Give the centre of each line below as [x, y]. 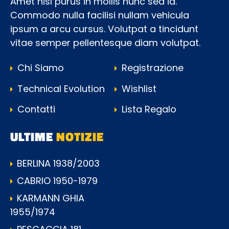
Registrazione [151, 68]
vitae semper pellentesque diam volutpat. [105, 42]
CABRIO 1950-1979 [57, 180]
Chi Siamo [39, 68]
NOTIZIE [80, 136]
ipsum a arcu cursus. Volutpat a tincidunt [104, 29]
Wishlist [138, 88]
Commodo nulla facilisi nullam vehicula [100, 15]
